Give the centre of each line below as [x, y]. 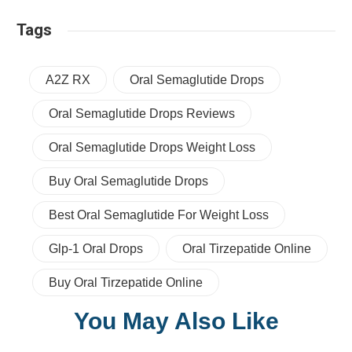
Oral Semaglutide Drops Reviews [141, 113]
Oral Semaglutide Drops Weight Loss [152, 147]
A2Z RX [68, 79]
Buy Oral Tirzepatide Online [125, 282]
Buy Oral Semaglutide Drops [128, 181]
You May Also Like [176, 321]
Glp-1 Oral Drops [95, 248]
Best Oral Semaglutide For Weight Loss [158, 214]
